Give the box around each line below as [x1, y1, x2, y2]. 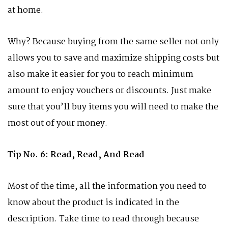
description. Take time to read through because [8, 212, 199, 226]
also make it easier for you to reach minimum [8, 68, 193, 81]
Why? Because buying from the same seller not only [8, 35, 219, 49]
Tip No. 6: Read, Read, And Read [8, 148, 145, 162]
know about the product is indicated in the [8, 196, 179, 210]
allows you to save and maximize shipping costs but [8, 51, 219, 65]
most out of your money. [8, 117, 107, 130]
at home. [8, 4, 43, 17]
